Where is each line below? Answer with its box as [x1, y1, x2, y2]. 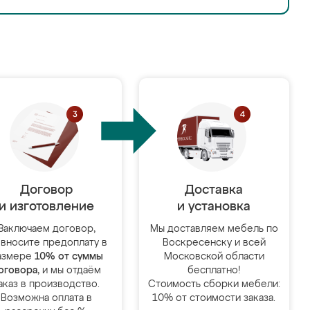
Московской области [163, 252, 264, 262]
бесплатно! [187, 266, 241, 275]
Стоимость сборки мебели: [147, 280, 280, 289]
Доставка [185, 184, 244, 197]
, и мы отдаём [37, 266, 102, 275]
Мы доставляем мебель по [149, 224, 278, 234]
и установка [177, 201, 251, 213]
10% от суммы [34, 252, 103, 262]
